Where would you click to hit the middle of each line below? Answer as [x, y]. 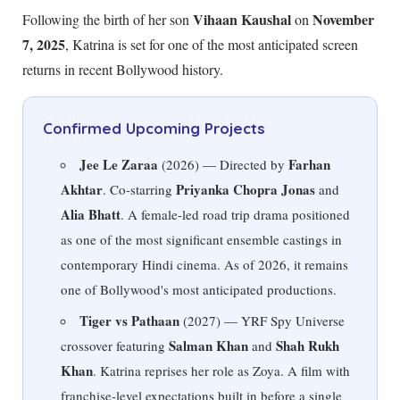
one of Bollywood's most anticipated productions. [199, 289]
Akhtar [82, 189]
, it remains [317, 264]
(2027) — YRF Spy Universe [262, 320]
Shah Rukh [308, 345]
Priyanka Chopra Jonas [246, 189]
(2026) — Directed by [223, 164]
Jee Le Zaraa [119, 164]
